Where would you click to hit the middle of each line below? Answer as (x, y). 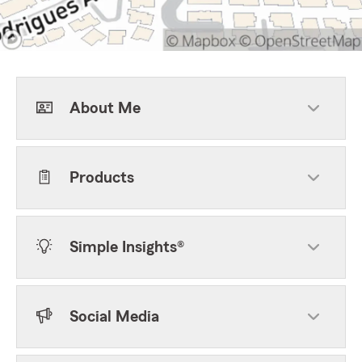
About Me (105, 108)
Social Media (114, 317)
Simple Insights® (127, 247)
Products (102, 178)
